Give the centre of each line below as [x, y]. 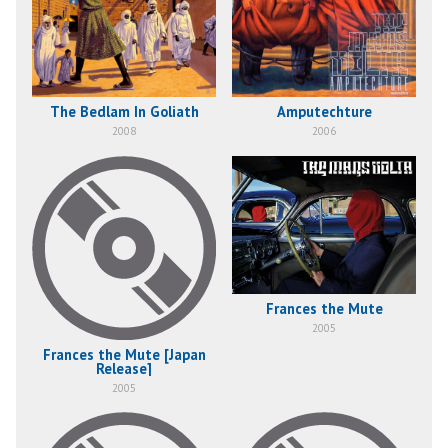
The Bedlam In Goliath [124, 111]
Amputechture [324, 111]
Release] [124, 368]
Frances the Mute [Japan [124, 354]
